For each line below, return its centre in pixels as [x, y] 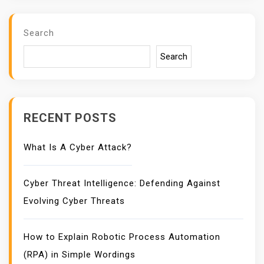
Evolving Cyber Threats [74, 201]
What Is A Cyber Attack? [78, 148]
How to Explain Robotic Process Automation [122, 237]
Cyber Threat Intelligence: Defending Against [122, 184]
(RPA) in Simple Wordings [80, 255]
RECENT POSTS [70, 118]
